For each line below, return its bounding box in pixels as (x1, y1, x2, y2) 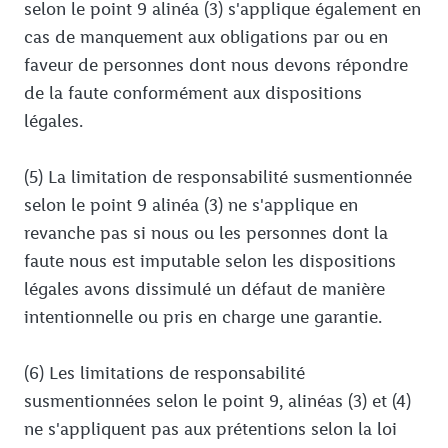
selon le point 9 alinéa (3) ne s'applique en (24, 194, 358, 217)
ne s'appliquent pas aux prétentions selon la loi (24, 418, 397, 441)
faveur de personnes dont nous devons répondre (24, 54, 408, 77)
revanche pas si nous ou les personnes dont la (24, 222, 388, 245)
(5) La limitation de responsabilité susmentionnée (24, 166, 412, 189)
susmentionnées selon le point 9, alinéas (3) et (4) (24, 390, 411, 413)
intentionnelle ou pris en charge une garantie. (24, 306, 382, 329)
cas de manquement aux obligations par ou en (24, 26, 388, 49)
